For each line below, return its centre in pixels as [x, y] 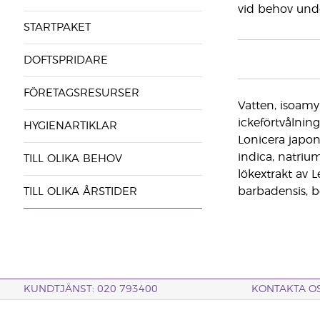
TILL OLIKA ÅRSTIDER [80, 192]
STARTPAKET [57, 27]
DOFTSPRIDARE [65, 60]
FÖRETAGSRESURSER [81, 93]
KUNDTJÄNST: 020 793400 [90, 289]
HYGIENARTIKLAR [70, 126]
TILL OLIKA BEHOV [72, 159]
